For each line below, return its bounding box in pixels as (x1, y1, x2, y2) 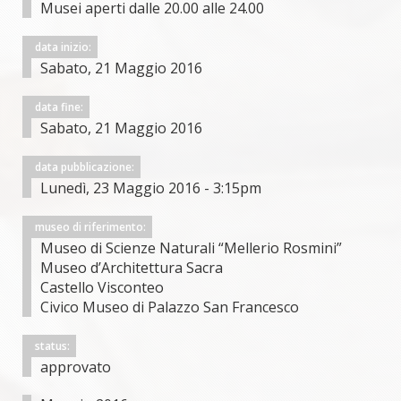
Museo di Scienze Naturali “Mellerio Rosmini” (40, 238, 342, 259)
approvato (40, 357, 111, 378)
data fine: (35, 99, 86, 115)
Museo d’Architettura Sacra (40, 258, 223, 278)
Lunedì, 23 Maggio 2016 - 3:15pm (40, 178, 261, 199)
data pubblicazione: (35, 159, 137, 175)
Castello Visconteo (40, 277, 164, 298)
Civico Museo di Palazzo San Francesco (40, 297, 299, 318)
